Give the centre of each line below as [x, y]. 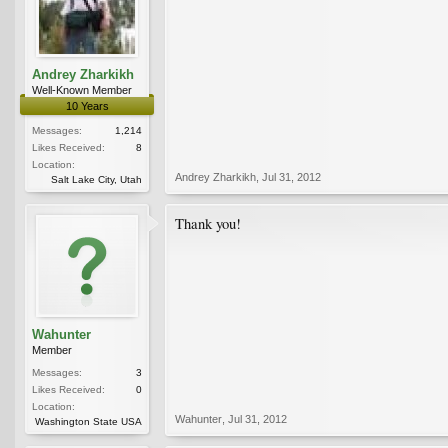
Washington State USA [88, 421]
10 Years [87, 105]
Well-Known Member [82, 89]
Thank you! [208, 223]
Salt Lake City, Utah [96, 179]
